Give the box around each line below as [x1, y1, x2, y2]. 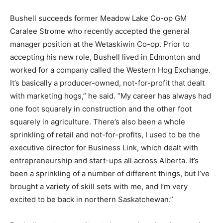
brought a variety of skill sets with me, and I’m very [10, 181, 188, 191]
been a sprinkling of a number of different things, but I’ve [10, 168, 210, 178]
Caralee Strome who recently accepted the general [10, 26, 190, 36]
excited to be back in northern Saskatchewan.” [10, 194, 173, 204]
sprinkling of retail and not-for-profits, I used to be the [10, 129, 200, 139]
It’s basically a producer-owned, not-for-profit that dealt [10, 78, 205, 88]
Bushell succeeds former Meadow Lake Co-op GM [10, 13, 187, 23]
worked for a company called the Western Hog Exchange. [10, 65, 211, 75]
